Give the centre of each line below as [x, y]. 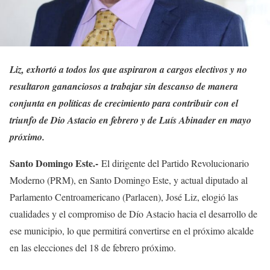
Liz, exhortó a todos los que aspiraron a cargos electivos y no [128, 69]
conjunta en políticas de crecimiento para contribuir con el [124, 103]
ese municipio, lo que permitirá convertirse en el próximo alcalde [132, 230]
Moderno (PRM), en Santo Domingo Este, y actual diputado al [129, 180]
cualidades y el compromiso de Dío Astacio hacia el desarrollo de [133, 213]
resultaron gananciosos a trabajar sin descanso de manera [124, 86]
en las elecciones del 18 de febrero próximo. [93, 247]
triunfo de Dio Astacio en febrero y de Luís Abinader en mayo [130, 120]
